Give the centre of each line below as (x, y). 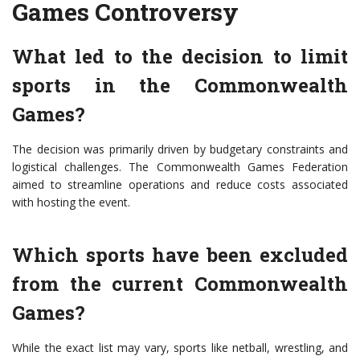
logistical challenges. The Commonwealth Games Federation (180, 167)
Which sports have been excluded (180, 255)
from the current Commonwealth (180, 284)
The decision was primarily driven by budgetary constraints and (180, 149)
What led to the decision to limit (180, 57)
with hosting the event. (71, 202)
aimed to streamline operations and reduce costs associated (180, 185)
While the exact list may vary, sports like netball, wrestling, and (180, 348)
